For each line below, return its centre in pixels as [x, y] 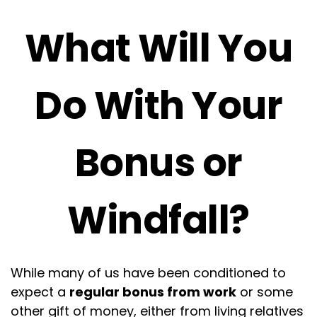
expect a [40, 292]
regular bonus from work [153, 292]
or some [265, 292]
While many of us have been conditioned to [148, 273]
